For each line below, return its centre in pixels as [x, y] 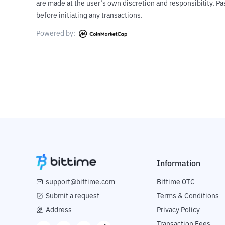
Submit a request [73, 197]
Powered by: [57, 34]
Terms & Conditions [188, 197]
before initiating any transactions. [89, 16]
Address [59, 211]
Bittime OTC [176, 183]
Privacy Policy [178, 211]
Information [179, 164]
